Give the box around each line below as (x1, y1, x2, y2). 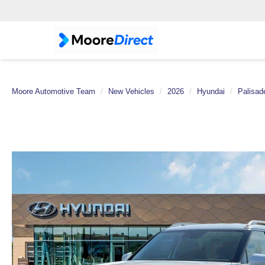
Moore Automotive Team (12, 87, 95, 96)
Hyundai (197, 87, 225, 96)
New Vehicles (108, 87, 154, 96)
